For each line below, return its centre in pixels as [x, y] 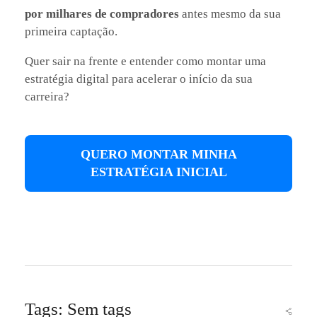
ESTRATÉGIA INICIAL [158, 172]
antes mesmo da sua [230, 13]
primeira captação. [71, 31]
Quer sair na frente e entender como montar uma [145, 61]
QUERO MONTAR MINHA [158, 154]
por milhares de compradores [102, 13]
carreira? [47, 96]
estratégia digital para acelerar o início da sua [139, 79]
